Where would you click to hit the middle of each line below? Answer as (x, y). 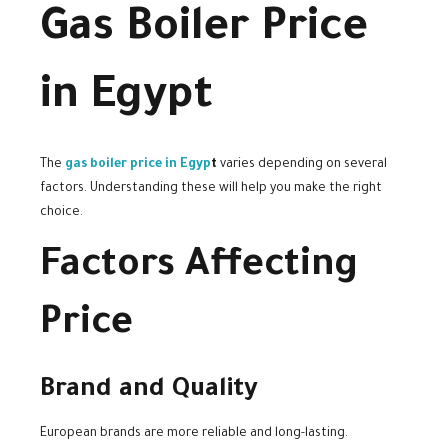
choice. (61, 213)
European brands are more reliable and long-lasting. (194, 434)
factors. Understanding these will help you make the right (211, 189)
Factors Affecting (199, 268)
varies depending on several (302, 165)
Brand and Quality (149, 390)
